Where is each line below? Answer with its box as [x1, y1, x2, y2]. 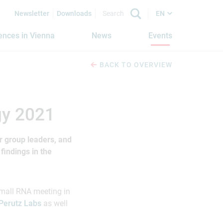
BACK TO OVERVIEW [100, 61, 172, 69]
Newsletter [14, 9, 49, 17]
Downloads [57, 9, 92, 17]
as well [43, 199, 68, 208]
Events [148, 31, 172, 40]
